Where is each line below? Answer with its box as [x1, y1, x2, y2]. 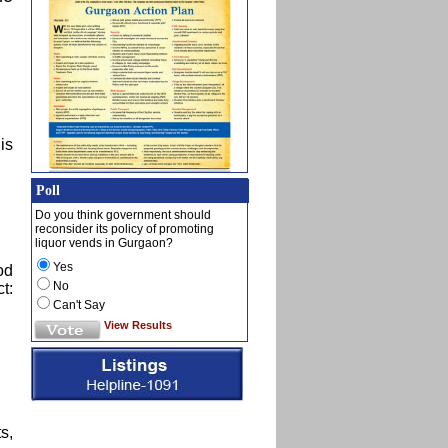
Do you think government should [35, 207, 211, 222]
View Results [104, 318, 172, 331]
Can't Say [53, 297, 105, 312]
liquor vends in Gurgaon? [35, 235, 173, 250]
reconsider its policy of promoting [35, 221, 214, 236]
